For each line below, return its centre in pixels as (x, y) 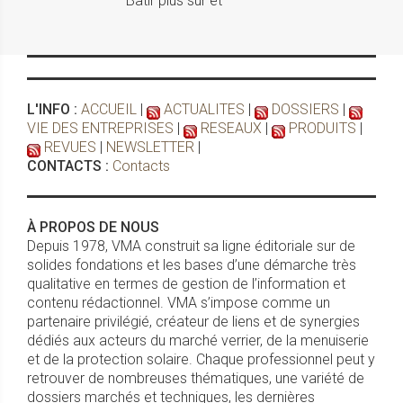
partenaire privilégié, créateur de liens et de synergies (193, 322)
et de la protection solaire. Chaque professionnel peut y (201, 360)
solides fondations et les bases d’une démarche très (192, 265)
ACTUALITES (204, 110)
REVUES (70, 148)
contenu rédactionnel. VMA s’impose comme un (179, 303)
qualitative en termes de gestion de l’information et (186, 284)
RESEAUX (231, 129)
